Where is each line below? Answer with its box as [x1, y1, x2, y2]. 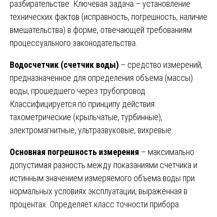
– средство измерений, [119, 59, 202, 70]
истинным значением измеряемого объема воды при [10, 172, 195, 183]
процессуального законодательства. [10, 37, 138, 48]
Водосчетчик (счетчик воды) [10, 59, 119, 70]
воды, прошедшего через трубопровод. [10, 85, 147, 96]
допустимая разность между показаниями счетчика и [10, 159, 197, 170]
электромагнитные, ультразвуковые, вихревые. [10, 124, 173, 135]
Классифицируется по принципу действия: [10, 98, 156, 109]
